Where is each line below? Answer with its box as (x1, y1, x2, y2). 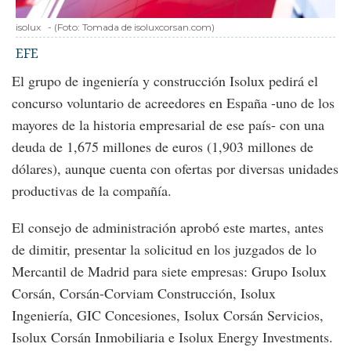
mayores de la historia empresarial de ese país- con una (12, 115, 324, 135)
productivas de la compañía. (12, 181, 172, 201)
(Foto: (54, 21, 82, 34)
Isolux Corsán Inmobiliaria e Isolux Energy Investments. (12, 327, 333, 347)
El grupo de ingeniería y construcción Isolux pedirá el (12, 71, 318, 91)
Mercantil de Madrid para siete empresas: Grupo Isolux (12, 262, 327, 281)
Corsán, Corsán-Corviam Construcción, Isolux (12, 284, 276, 303)
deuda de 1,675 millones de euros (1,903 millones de (12, 137, 313, 157)
